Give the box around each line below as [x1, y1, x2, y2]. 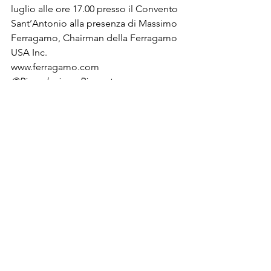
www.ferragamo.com [11, 61, 99, 73]
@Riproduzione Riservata [11, 76, 117, 87]
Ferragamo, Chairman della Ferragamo [11, 32, 180, 44]
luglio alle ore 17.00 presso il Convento [11, 3, 180, 15]
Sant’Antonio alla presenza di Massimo [11, 18, 180, 29]
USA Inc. [11, 47, 47, 58]
